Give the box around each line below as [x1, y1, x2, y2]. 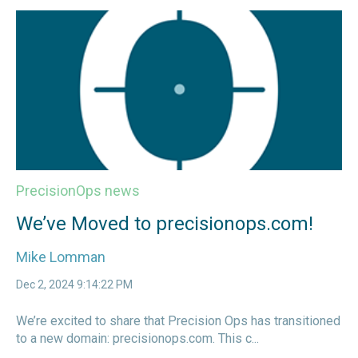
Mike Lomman [16, 249, 105, 266]
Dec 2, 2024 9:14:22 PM [16, 277, 133, 291]
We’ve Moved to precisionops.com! [16, 212, 313, 235]
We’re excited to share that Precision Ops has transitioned [16, 312, 340, 328]
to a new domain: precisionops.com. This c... [16, 330, 259, 346]
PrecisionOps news [16, 181, 140, 199]
